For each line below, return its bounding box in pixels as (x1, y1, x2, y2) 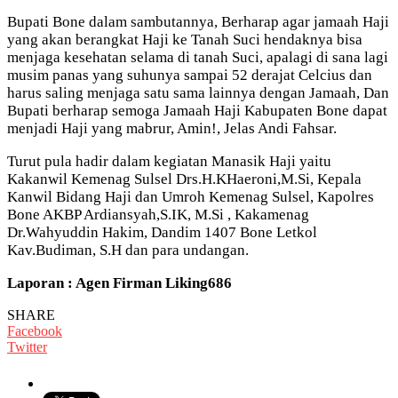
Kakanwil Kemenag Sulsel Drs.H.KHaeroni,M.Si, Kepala (7, 170, 362, 187)
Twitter (7, 338, 47, 354)
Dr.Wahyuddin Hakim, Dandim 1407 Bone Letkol (7, 223, 317, 241)
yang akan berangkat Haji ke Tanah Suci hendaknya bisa (7, 30, 362, 48)
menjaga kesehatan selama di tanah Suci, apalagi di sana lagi (7, 48, 388, 66)
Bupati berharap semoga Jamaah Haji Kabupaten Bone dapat (7, 101, 387, 119)
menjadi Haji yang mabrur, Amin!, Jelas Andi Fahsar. (7, 119, 337, 137)
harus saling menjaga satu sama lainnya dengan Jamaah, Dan (7, 84, 389, 101)
